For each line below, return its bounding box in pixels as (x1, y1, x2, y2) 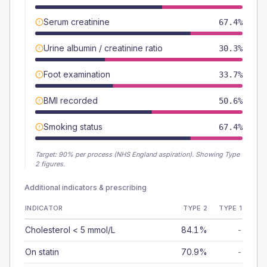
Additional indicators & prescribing (24, 183, 147, 192)
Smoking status (44, 122, 103, 132)
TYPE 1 (219, 204, 242, 212)
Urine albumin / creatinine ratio (44, 43, 163, 53)
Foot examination (44, 69, 110, 79)
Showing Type (195, 150, 240, 159)
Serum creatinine (44, 17, 110, 27)
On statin (25, 247, 59, 257)
